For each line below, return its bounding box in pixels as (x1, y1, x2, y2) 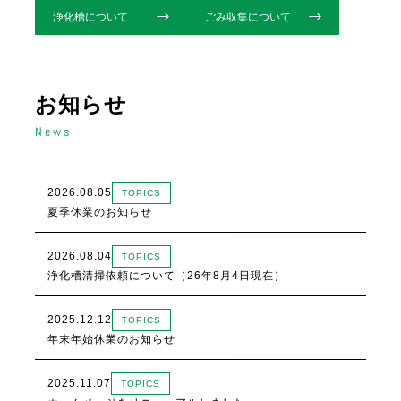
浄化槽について (53, 10, 129, 23)
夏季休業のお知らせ (47, 205, 153, 218)
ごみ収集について (205, 10, 292, 23)
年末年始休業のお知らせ (47, 332, 176, 346)
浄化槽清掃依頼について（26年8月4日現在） (47, 269, 286, 282)
